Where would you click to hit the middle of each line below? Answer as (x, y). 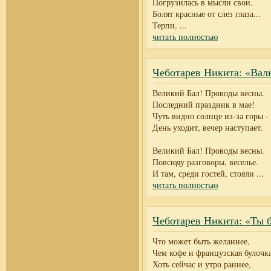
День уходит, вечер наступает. (208, 127)
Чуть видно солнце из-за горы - (211, 116)
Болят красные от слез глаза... (207, 14)
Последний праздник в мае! (204, 104)
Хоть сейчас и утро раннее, (202, 264)
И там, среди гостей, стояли (203, 173)
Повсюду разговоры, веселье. (205, 162)
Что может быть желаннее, (201, 241)
